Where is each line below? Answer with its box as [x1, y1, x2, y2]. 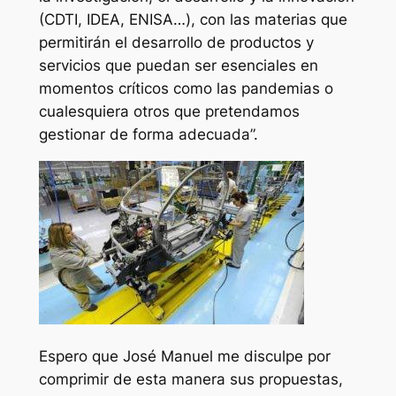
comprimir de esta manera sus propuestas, [38, 370, 343, 389]
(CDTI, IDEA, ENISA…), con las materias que [38, 10, 347, 28]
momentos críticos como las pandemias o [38, 79, 333, 97]
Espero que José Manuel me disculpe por [38, 347, 331, 366]
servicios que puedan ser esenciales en [38, 56, 318, 74]
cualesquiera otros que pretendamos [38, 102, 300, 120]
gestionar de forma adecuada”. [38, 125, 258, 143]
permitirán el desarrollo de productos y [38, 33, 314, 51]
